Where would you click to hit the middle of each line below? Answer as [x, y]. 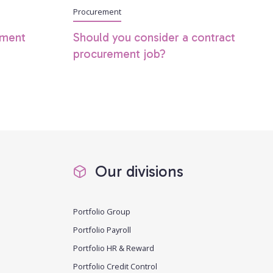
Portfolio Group [101, 211]
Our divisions [137, 171]
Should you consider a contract [154, 37]
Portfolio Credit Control [115, 266]
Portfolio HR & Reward [113, 248]
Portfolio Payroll [102, 229]
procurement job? [119, 54]
